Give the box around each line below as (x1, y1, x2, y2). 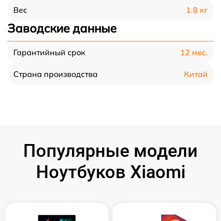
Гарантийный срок (13, 47, 85, 57)
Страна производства (13, 69, 98, 79)
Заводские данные (7, 21, 116, 36)
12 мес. (180, 47, 208, 57)
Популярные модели (23, 141, 198, 161)
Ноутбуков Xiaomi (36, 162, 185, 183)
